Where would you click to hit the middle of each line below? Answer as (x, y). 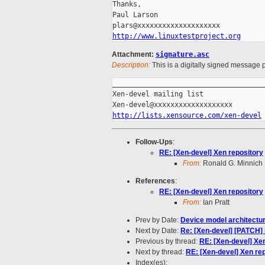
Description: (131, 65)
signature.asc (182, 55)
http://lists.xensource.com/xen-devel (187, 116)
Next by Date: (158, 231)
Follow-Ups (154, 142)
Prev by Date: (158, 220)
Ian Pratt (215, 203)
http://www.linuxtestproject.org (177, 36)
